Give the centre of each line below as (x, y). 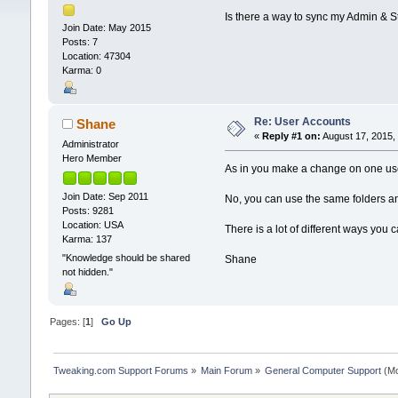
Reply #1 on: (291, 136)
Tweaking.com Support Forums (120, 370)
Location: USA (92, 224)
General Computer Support (323, 370)
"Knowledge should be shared (126, 257)
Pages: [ (67, 322)
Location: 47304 (96, 56)
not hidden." (87, 271)
